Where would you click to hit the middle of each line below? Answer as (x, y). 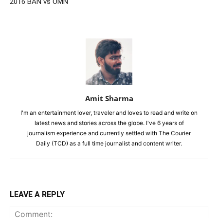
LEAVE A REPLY (37, 194)
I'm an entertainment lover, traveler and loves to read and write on (109, 113)
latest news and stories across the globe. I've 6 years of (109, 123)
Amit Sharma (109, 98)
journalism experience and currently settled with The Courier (109, 133)
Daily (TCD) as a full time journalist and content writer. (109, 143)
